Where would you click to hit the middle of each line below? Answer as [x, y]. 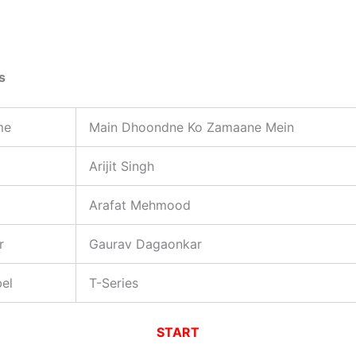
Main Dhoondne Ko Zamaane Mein [192, 128]
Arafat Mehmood [140, 205]
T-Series [114, 283]
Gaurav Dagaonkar [145, 244]
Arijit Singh [122, 166]
